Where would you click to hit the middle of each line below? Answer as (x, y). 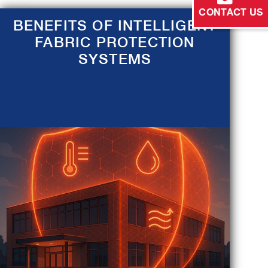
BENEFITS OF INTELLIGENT (115, 25)
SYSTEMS (115, 59)
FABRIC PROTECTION (115, 42)
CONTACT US (231, 13)
